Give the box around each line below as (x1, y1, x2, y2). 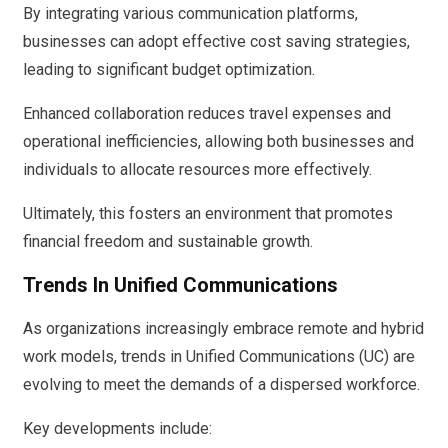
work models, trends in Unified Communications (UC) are (23, 346, 415, 366)
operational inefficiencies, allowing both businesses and (23, 131, 414, 151)
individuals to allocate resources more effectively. (23, 159, 372, 179)
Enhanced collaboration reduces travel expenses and (23, 103, 391, 123)
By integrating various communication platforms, (23, 3, 358, 23)
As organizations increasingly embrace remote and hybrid (23, 318, 424, 338)
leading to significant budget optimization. (23, 59, 315, 79)
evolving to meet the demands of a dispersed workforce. (23, 374, 420, 394)
